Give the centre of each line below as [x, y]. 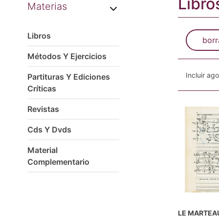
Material [43, 150]
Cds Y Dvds [49, 130]
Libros [39, 36]
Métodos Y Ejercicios [67, 56]
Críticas [42, 88]
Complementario [58, 162]
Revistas [43, 109]
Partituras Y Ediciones [69, 77]
